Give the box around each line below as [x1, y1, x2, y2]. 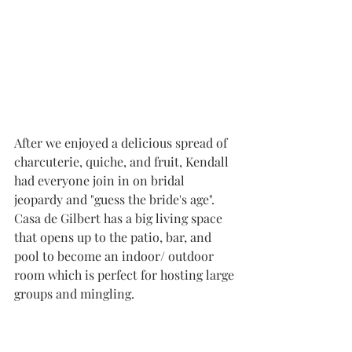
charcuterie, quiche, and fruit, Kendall [14, 153, 232, 170]
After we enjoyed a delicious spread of [14, 134, 230, 152]
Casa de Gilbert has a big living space [14, 210, 225, 227]
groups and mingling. [14, 285, 134, 302]
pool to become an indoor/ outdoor [14, 247, 217, 265]
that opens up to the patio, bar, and [14, 229, 214, 246]
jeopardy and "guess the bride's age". [14, 191, 218, 208]
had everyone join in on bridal [14, 172, 188, 189]
